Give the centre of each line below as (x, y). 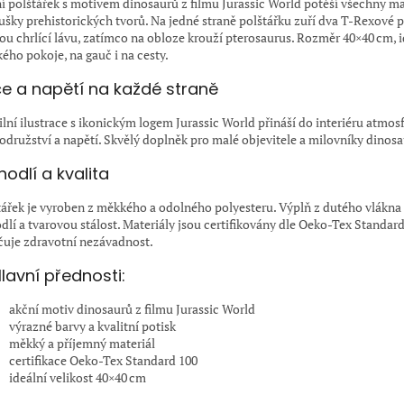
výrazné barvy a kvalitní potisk (92, 326)
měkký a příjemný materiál (82, 344)
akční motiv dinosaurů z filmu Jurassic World (132, 309)
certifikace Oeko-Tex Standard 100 (103, 361)
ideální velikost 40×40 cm (78, 378)
